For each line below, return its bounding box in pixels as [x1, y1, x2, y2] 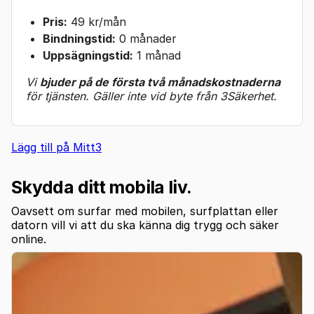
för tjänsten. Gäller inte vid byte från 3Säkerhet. [26, 88, 277, 103]
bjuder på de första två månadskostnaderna [40, 74, 280, 89]
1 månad [133, 48, 181, 62]
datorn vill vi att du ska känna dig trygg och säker [11, 217, 279, 232]
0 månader [116, 31, 177, 46]
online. [11, 231, 46, 246]
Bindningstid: [43, 31, 116, 46]
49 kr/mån [67, 14, 126, 29]
